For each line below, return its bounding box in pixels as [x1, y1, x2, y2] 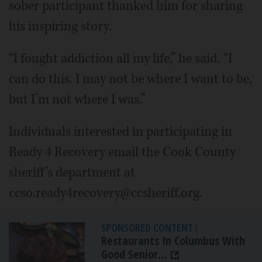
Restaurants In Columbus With [101, 233, 245, 249]
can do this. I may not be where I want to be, [9, 70, 252, 88]
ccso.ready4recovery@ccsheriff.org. [9, 184, 202, 202]
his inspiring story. [9, 18, 112, 35]
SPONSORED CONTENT [101, 220, 193, 235]
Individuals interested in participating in [9, 123, 232, 140]
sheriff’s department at [9, 164, 135, 181]
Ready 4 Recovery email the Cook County [9, 143, 236, 161]
